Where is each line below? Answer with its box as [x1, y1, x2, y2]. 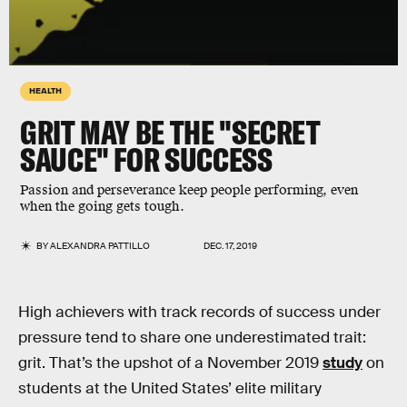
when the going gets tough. [20, 198, 184, 215]
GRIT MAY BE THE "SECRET [20, 112, 321, 153]
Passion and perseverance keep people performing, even [20, 182, 358, 199]
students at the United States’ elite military [18, 379, 322, 398]
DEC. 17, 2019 [203, 240, 257, 252]
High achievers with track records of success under [18, 303, 381, 322]
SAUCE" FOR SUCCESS [20, 139, 273, 180]
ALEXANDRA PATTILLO [50, 240, 151, 252]
